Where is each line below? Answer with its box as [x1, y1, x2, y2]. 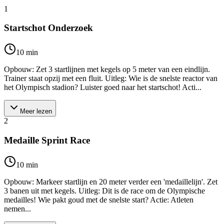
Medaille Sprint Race [4, 134, 90, 145]
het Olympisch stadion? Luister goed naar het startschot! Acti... [4, 83, 201, 92]
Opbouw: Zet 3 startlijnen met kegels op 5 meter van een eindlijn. [4, 65, 210, 74]
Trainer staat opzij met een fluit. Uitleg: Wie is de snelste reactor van [4, 74, 217, 83]
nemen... [4, 204, 31, 213]
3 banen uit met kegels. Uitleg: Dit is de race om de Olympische [4, 186, 205, 195]
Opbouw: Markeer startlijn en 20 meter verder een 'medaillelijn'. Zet [4, 177, 217, 186]
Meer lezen [20, 107, 52, 115]
